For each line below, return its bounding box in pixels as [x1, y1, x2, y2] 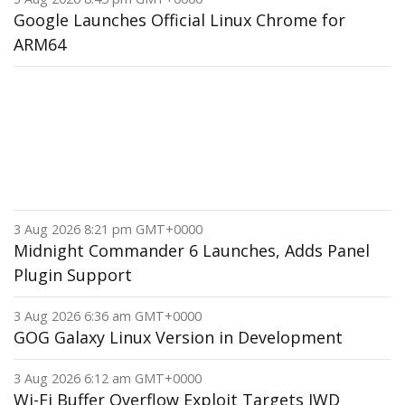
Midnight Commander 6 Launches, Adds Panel [14, 240, 370, 261]
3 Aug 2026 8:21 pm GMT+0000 [14, 221, 202, 238]
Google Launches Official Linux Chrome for [14, 9, 345, 31]
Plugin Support [14, 264, 132, 286]
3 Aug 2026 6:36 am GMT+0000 [14, 307, 202, 325]
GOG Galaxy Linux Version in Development [14, 326, 343, 348]
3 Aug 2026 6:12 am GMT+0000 [14, 370, 202, 387]
